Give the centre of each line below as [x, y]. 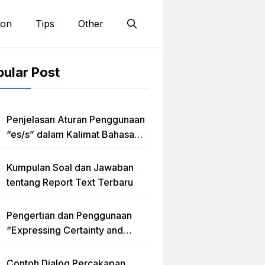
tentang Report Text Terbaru [70, 182]
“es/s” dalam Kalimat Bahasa [70, 134]
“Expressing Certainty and [65, 230]
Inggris [22, 149]
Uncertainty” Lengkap [55, 245]
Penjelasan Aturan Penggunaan [76, 119]
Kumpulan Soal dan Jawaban [70, 167]
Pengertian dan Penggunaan [69, 215]
